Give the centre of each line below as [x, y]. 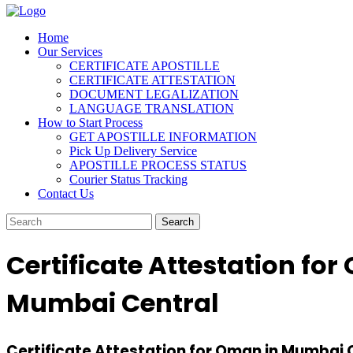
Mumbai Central [113, 303]
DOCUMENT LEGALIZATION [154, 94]
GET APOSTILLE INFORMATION [163, 136]
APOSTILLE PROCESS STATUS [158, 165]
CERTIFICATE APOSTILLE [145, 65]
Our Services [70, 51]
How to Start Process [90, 122]
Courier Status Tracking [128, 179]
